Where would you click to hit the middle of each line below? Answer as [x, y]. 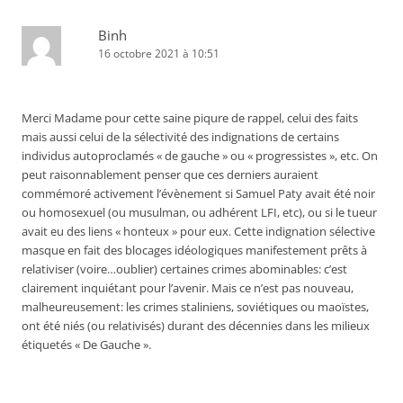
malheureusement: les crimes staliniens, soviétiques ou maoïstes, [195, 307]
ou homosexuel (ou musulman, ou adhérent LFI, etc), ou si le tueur [199, 213]
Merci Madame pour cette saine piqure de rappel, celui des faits [190, 118]
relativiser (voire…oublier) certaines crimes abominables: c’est [184, 269]
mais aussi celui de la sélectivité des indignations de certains [180, 137]
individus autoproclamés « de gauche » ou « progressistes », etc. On [200, 156]
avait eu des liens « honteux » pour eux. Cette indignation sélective [198, 232]
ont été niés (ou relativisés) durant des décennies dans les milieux [196, 326]
